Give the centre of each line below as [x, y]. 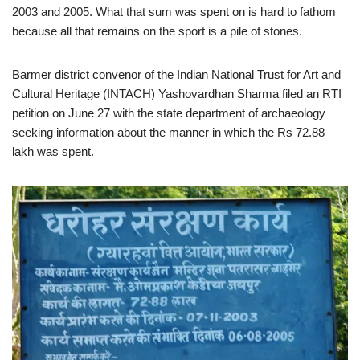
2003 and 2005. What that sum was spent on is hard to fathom [174, 12]
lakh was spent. [53, 151]
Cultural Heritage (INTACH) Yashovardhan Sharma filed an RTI [177, 94]
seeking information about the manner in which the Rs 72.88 [168, 132]
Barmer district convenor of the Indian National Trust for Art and [176, 74]
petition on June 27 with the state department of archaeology [169, 113]
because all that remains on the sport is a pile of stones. [157, 31]
